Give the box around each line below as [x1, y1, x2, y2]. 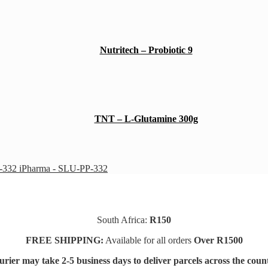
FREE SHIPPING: [25, 235, 103, 246]
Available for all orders [103, 235, 194, 246]
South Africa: [97, 215, 150, 226]
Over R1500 [193, 235, 243, 246]
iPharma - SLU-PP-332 [19, 163, 108, 174]
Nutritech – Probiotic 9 [99, 44, 193, 55]
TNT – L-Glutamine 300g [94, 114, 198, 124]
